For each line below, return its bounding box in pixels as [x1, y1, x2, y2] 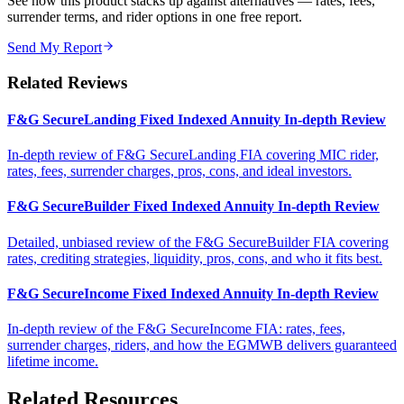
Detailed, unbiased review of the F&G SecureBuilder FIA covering [7, 234, 389, 250]
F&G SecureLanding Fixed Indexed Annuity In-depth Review [7, 111, 386, 127]
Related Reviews [7, 72, 127, 92]
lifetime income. [7, 353, 98, 370]
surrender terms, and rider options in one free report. [7, 8, 302, 24]
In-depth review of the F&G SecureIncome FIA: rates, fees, [7, 321, 345, 337]
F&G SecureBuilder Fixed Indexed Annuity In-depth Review [7, 198, 380, 215]
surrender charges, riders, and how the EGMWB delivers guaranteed [7, 337, 397, 353]
